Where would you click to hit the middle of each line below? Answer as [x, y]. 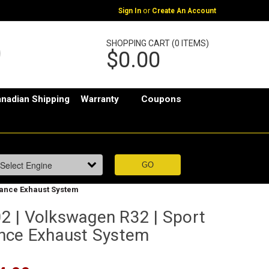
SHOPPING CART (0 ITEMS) [157, 43]
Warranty [100, 99]
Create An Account [184, 11]
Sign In [129, 11]
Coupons [162, 99]
